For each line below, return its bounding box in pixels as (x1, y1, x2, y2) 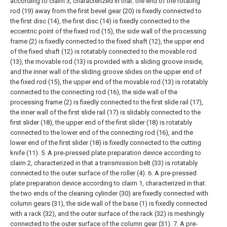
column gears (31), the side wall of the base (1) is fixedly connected (10, 200, 207, 207)
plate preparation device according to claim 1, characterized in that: (10, 179, 206, 187)
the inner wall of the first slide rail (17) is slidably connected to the (10, 108, 201, 116)
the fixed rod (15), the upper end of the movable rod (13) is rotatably (10, 78, 208, 86)
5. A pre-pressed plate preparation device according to (41, 149, 201, 157)
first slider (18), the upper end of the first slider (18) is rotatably (10, 119, 192, 126)
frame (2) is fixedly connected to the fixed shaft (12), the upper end (10, 37, 204, 45)
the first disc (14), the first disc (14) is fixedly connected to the (10, 17, 190, 25)
